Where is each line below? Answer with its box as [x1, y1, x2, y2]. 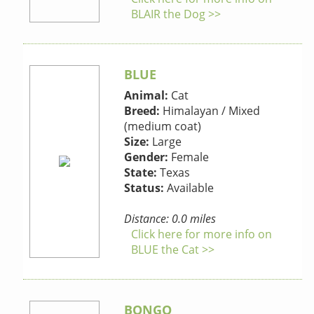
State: [124, 165, 158, 181]
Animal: [124, 88, 169, 104]
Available [164, 180, 214, 196]
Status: [124, 180, 165, 196]
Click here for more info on [131, 226, 273, 243]
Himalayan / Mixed [160, 103, 261, 119]
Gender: [124, 149, 169, 165]
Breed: [124, 103, 161, 119]
